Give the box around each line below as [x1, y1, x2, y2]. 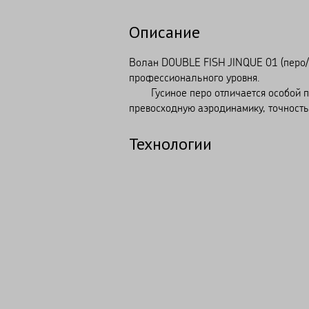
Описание [129, 21, 200, 43]
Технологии [129, 132, 212, 154]
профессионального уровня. [129, 70, 260, 84]
